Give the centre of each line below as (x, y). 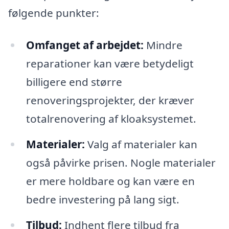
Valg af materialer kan (141, 144)
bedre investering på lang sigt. (102, 200)
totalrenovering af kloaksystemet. (111, 119)
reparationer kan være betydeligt (110, 64)
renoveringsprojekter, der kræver (110, 100)
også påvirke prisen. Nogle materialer (121, 163)
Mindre (163, 45)
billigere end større (74, 82)
